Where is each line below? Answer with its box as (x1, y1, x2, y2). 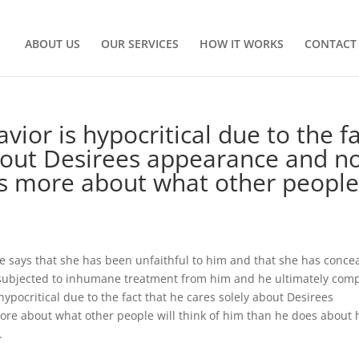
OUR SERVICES (100, 36, 179, 51)
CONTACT (304, 36, 357, 51)
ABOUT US (24, 36, 80, 51)
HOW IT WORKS (199, 36, 284, 51)
